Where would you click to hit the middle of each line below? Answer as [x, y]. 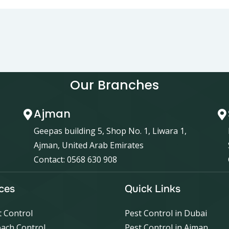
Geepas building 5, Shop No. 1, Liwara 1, [110, 131]
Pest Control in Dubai [166, 213]
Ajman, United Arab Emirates [88, 145]
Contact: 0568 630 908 [75, 159]
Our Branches [114, 85]
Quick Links [153, 189]
